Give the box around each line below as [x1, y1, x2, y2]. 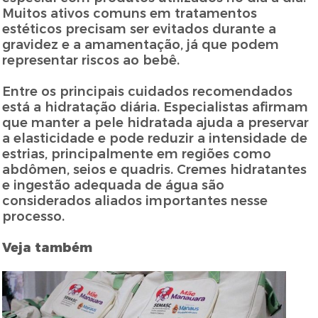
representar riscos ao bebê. [2, 53, 180, 69]
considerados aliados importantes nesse [2, 193, 268, 209]
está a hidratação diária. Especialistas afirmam [2, 99, 309, 116]
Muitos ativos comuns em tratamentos [2, 6, 258, 22]
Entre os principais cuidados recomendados [2, 84, 293, 100]
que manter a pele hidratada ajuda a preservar [2, 115, 309, 131]
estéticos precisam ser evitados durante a [2, 21, 277, 38]
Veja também [2, 240, 97, 256]
